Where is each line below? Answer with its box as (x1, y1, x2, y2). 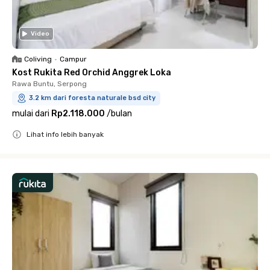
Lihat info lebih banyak (27, 130, 104, 139)
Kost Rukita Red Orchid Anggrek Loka (12, 67, 171, 78)
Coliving (24, 55, 52, 63)
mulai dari (12, 108, 49, 119)
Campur (60, 55, 87, 63)
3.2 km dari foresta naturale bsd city (29, 94, 155, 102)
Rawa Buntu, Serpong (12, 80, 87, 88)
